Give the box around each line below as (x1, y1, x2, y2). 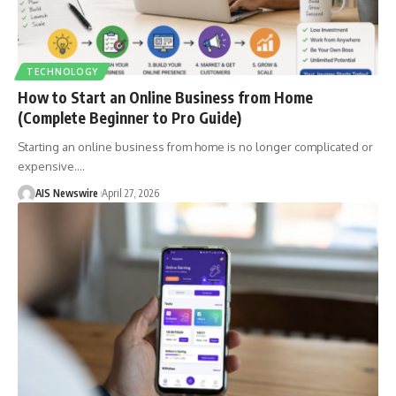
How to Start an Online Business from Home (18, 87, 313, 107)
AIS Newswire (35, 186, 98, 200)
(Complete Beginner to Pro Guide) (18, 107, 241, 127)
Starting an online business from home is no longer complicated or (18, 139, 373, 154)
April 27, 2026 (102, 186, 159, 200)
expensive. (18, 158, 77, 173)
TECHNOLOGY (27, 65, 98, 77)
